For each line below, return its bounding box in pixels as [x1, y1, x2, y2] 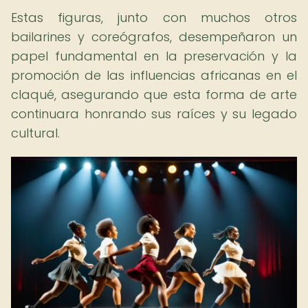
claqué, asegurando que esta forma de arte [11, 86, 297, 103]
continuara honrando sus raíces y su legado [11, 105, 297, 122]
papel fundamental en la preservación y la [11, 47, 297, 65]
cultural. [11, 124, 60, 142]
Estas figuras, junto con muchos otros [11, 9, 297, 26]
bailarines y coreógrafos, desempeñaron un [11, 28, 297, 45]
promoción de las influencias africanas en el [11, 67, 297, 84]
